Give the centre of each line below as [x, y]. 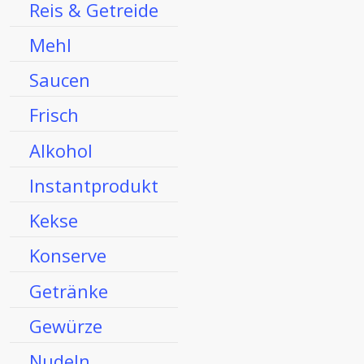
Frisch [54, 115]
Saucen [60, 80]
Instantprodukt [94, 185]
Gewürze [66, 325]
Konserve [68, 256]
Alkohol [61, 150]
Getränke [69, 290]
